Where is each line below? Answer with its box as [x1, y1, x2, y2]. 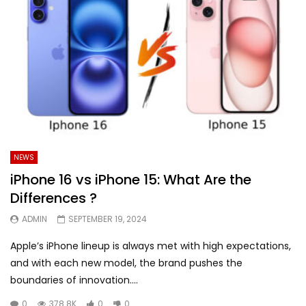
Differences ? [10, 189, 97, 208]
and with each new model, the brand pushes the [10, 256, 242, 270]
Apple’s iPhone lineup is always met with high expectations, [10, 239, 291, 253]
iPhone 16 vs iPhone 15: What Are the [10, 170, 251, 190]
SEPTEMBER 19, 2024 [68, 213, 147, 225]
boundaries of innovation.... [10, 273, 138, 288]
